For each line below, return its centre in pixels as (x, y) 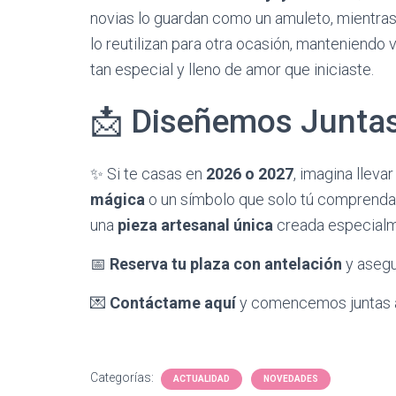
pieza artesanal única (195, 225)
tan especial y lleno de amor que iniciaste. (232, 69)
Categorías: (123, 377)
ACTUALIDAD (202, 379)
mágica (118, 199)
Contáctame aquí (173, 303)
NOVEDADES (291, 379)
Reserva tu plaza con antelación (226, 264)
